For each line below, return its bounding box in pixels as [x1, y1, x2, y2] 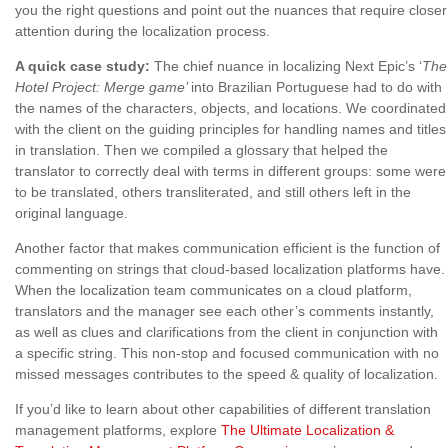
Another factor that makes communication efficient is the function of [15, 240, 440, 257]
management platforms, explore [15, 422, 221, 439]
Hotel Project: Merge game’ [15, 79, 191, 96]
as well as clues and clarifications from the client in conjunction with [15, 324, 438, 341]
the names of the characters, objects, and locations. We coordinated [15, 100, 446, 117]
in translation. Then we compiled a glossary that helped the [15, 142, 388, 159]
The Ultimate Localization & [221, 422, 394, 439]
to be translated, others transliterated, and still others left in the [15, 184, 411, 201]
